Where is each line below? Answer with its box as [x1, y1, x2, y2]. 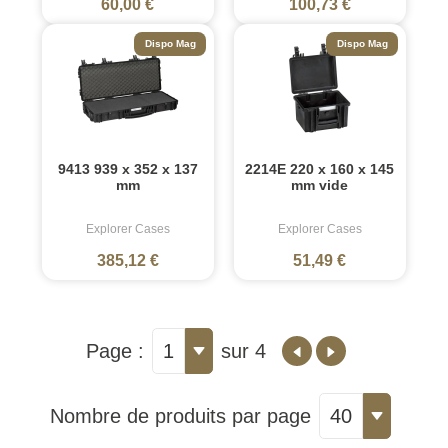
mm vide [291, 176, 349, 193]
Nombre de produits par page [49, 404, 311, 427]
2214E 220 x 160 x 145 [245, 160, 395, 177]
